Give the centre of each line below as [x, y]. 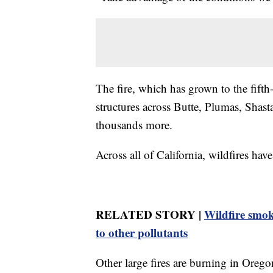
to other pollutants [142, 232]
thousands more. [134, 124]
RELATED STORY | [150, 214]
